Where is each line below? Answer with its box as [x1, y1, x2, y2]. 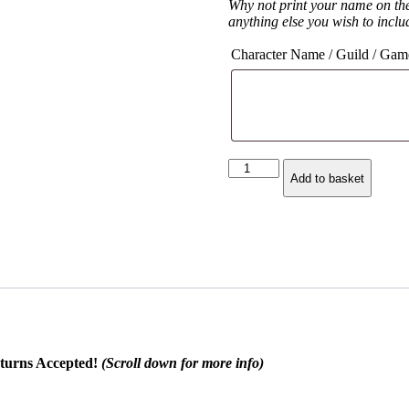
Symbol [226, 207, 272, 224]
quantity [226, 240, 274, 257]
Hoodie [226, 224, 270, 240]
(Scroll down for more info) [101, 354, 264, 371]
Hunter [226, 174, 267, 191]
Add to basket [290, 171, 365, 185]
